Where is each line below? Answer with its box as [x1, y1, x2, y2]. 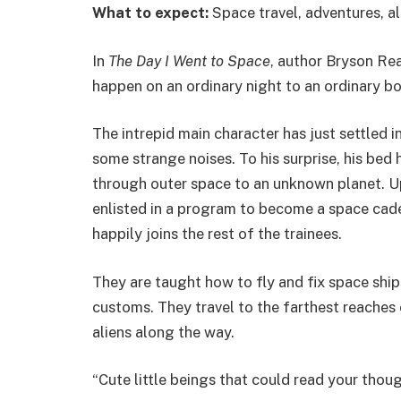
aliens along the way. [92, 322, 235, 341]
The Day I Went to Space [108, 51, 270, 70]
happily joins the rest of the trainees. [92, 225, 342, 243]
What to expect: [92, 4, 212, 22]
